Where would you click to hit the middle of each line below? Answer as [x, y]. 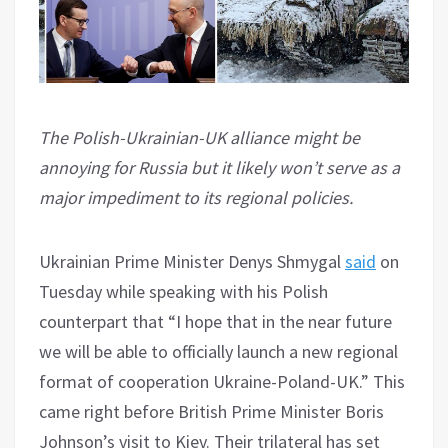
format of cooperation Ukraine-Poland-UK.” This [222, 381]
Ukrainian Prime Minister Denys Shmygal [192, 261]
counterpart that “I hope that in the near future [215, 321]
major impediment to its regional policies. [196, 197]
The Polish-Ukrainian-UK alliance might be [199, 137]
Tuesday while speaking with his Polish [183, 291]
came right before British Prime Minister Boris [211, 411]
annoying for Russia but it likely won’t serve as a [219, 167]
